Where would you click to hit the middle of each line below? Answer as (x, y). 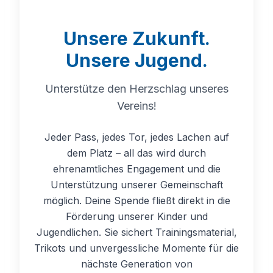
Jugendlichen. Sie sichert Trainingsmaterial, (136, 232)
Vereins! (136, 105)
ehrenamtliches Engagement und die (136, 168)
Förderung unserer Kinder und (136, 216)
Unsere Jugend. (136, 60)
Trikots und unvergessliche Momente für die (136, 248)
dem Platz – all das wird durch (136, 153)
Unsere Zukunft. (136, 38)
